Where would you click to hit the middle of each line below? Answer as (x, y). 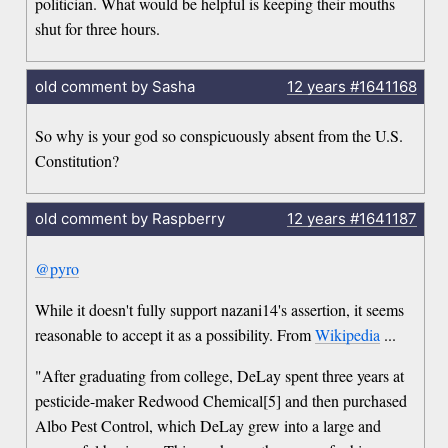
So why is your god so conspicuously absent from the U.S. (219, 136)
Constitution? (77, 161)
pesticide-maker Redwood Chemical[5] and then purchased (221, 400)
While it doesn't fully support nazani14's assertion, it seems (220, 309)
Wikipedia (348, 334)
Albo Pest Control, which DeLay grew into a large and (208, 425)
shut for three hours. (98, 28)
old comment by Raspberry (129, 219)
